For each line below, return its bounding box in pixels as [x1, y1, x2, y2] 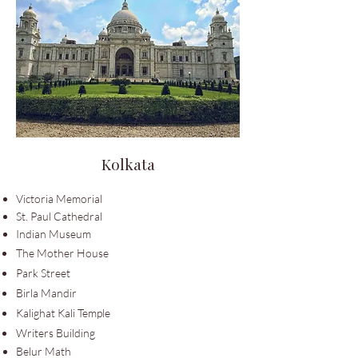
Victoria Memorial [16, 192, 102, 205]
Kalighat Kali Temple [16, 306, 110, 320]
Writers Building [16, 326, 95, 340]
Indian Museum [16, 227, 91, 241]
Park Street [16, 266, 70, 280]
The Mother [16, 246, 77, 260]
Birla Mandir [16, 286, 77, 300]
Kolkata [101, 153, 155, 174]
